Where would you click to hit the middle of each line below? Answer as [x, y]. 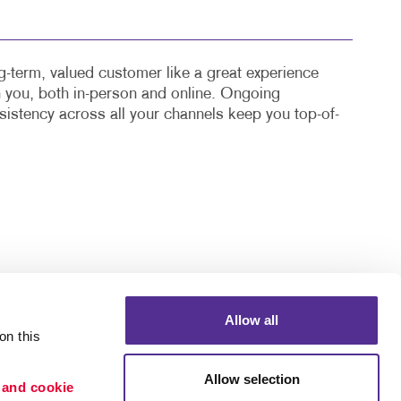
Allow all [252, 320]
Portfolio [328, 378]
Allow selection [252, 379]
